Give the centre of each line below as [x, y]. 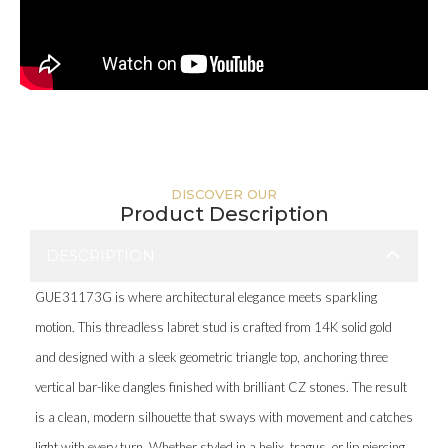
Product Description [224, 213]
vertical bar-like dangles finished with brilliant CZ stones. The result [221, 386]
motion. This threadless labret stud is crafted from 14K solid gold [213, 326]
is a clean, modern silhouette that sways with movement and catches [224, 416]
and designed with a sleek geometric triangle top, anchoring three [211, 356]
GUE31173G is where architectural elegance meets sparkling [206, 296]
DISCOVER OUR [224, 193]
